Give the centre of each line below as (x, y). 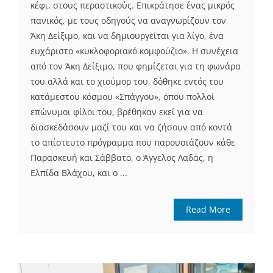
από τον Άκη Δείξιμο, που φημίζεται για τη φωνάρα (136, 66)
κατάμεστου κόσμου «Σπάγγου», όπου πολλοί (122, 96)
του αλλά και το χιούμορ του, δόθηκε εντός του (127, 81)
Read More (208, 209)
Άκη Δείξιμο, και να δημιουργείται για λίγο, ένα (127, 35)
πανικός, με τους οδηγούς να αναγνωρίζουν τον (128, 20)
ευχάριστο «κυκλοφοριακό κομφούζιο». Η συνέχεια (134, 51)
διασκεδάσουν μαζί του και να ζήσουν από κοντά (131, 127)
